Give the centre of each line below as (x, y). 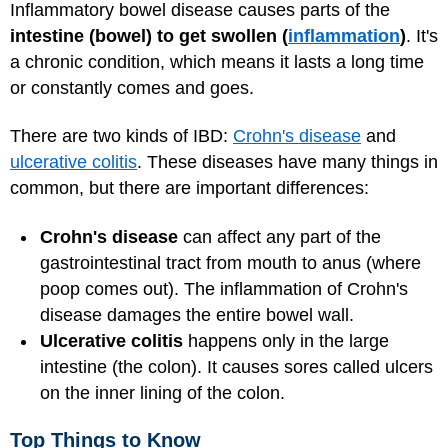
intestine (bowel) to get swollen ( (149, 35)
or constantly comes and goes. (132, 87)
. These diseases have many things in (287, 162)
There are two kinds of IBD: (121, 136)
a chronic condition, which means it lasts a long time (217, 61)
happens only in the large (286, 340)
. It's (422, 35)
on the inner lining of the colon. (162, 392)
